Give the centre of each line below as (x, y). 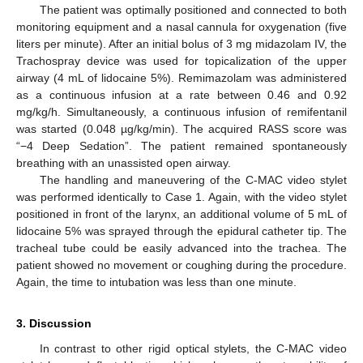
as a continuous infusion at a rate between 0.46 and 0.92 (181, 94)
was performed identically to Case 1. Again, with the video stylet (181, 196)
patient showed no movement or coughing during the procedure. (181, 265)
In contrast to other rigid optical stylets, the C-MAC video (193, 348)
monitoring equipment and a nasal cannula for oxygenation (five (181, 26)
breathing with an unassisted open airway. (124, 162)
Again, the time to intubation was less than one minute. (156, 282)
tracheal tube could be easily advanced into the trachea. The (181, 248)
